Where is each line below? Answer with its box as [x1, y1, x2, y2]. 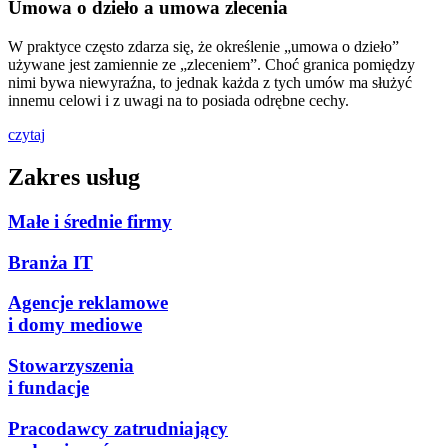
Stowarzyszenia [8, 355, 134, 377]
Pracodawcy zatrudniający [8, 417, 228, 439]
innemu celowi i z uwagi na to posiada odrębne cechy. [8, 92, 349, 110]
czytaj [8, 126, 45, 144]
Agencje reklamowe [8, 292, 168, 314]
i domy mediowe [8, 314, 142, 336]
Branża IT [8, 251, 93, 273]
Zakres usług [8, 164, 140, 191]
